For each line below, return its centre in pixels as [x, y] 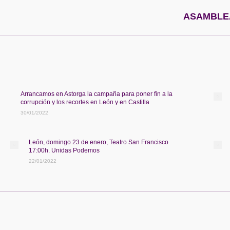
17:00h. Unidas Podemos [64, 150]
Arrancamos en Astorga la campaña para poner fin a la [97, 94]
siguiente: [131, 23]
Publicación [133, 14]
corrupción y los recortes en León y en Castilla [85, 102]
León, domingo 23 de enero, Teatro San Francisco [99, 142]
